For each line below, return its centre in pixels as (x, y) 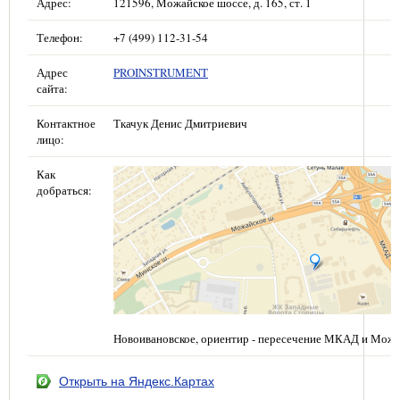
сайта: (52, 88)
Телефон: (60, 37)
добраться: (64, 190)
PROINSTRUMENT (161, 72)
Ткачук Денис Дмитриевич (180, 123)
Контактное (66, 123)
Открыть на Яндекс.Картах (137, 381)
